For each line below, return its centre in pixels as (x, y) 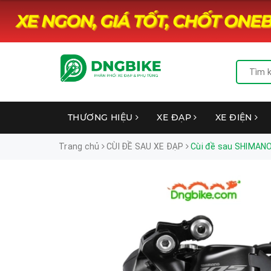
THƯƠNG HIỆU (102, 117)
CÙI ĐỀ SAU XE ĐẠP (145, 146)
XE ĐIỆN (235, 117)
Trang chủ (79, 146)
